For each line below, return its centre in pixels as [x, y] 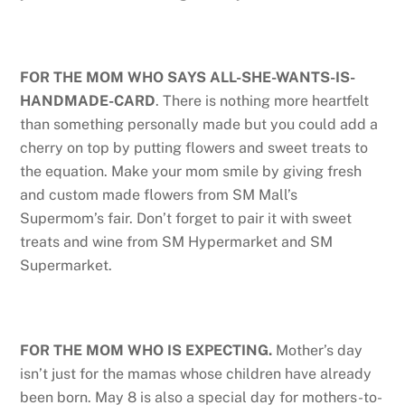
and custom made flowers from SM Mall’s [159, 195]
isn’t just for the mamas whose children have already [196, 374]
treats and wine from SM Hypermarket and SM [177, 242]
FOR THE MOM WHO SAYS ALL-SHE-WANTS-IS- [188, 78]
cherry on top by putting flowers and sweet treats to [194, 148]
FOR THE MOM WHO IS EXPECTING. [148, 350]
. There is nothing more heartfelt [263, 101]
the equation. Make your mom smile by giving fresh [191, 172]
